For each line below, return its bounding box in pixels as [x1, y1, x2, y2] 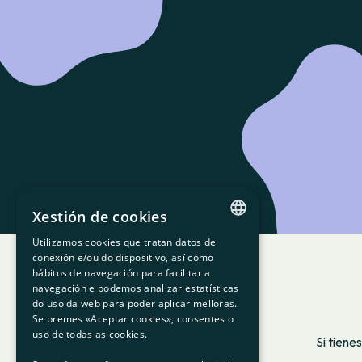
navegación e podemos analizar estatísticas [32, 281, 239, 295]
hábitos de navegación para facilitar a [32, 266, 211, 280]
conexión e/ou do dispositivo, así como [32, 250, 214, 264]
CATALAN [196, 243, 234, 255]
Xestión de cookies [32, 207, 168, 226]
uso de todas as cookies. [32, 327, 148, 341]
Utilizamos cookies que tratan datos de [32, 235, 217, 249]
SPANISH [196, 271, 232, 283]
